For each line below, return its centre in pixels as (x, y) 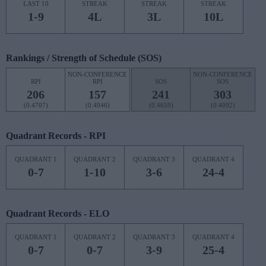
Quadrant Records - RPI (56, 136)
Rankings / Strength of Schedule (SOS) (84, 58)
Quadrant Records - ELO (58, 213)
